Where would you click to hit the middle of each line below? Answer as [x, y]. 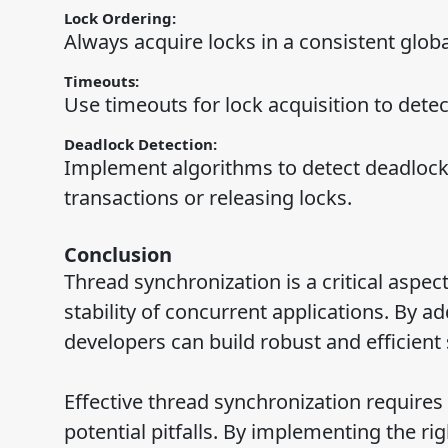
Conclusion [117, 255]
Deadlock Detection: [142, 144]
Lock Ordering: [121, 18]
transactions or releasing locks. [207, 198]
